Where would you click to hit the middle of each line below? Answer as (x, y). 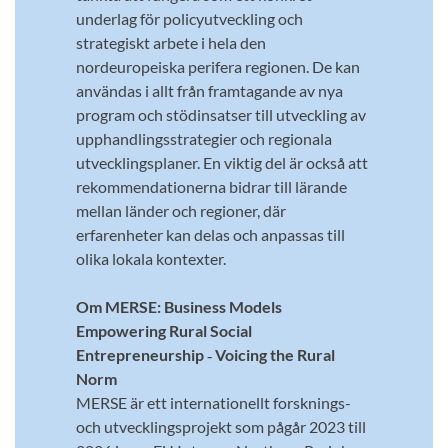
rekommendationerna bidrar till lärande (211, 187)
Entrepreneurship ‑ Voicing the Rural (205, 355)
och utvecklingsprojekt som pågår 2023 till (220, 427)
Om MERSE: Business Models (178, 307)
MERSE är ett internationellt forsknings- (213, 403)
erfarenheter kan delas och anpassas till (210, 235)
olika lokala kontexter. (150, 259)
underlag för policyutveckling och (189, 19)
